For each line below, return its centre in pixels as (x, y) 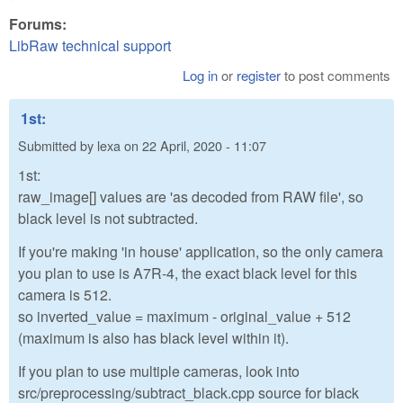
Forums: (40, 24)
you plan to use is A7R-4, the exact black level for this (188, 273)
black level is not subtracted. (108, 219)
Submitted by (58, 145)
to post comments (336, 76)
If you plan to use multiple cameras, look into (159, 371)
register (259, 76)
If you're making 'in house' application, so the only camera (201, 252)
